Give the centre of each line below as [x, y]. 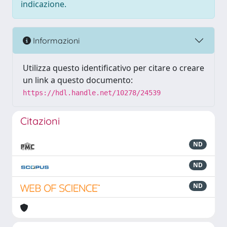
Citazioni [40, 121]
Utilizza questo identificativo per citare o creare [113, 68]
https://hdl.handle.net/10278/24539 [92, 93]
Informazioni [55, 40]
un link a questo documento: [78, 80]
